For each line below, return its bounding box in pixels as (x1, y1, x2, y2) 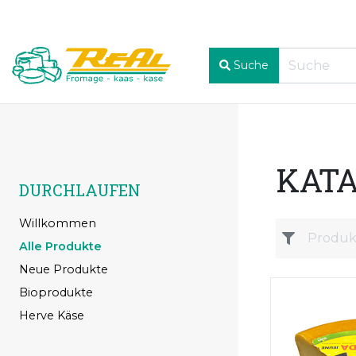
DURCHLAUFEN (19, 179, 141, 200)
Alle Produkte (19, 238, 102, 253)
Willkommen (19, 215, 96, 230)
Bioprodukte (19, 284, 93, 300)
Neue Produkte (19, 261, 108, 277)
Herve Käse (19, 308, 84, 323)
